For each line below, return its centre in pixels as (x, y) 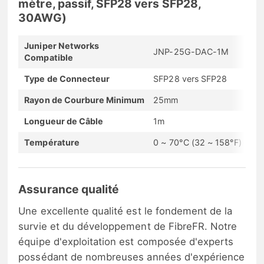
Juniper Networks (62, 45)
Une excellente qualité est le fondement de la (126, 211)
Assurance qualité (69, 189)
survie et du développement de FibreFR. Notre (128, 226)
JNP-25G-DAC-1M (191, 51)
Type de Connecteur (67, 78)
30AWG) (42, 17)
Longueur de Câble (64, 121)
